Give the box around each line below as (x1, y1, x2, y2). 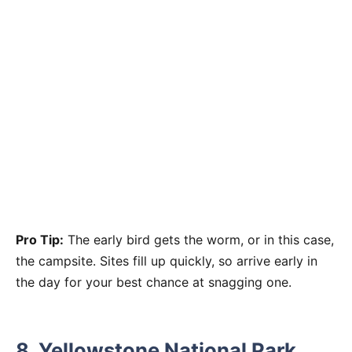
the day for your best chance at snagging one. (16, 273, 291, 290)
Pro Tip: (16, 231, 64, 247)
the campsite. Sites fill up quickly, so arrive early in (16, 252, 317, 269)
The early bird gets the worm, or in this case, (64, 231, 334, 247)
